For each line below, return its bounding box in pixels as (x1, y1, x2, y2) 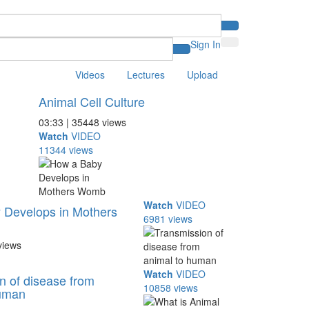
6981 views (143, 212, 193, 226)
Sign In (190, 37, 221, 51)
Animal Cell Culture (38, 92, 145, 110)
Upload (187, 68, 218, 81)
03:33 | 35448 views (38, 115, 126, 129)
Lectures (127, 68, 165, 81)
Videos (75, 68, 105, 81)
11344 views (38, 143, 93, 157)
